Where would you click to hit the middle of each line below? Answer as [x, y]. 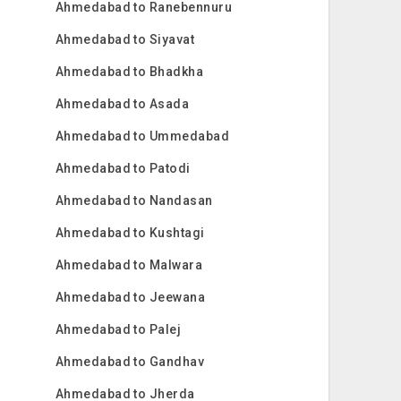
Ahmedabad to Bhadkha [129, 72]
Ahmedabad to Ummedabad [142, 136]
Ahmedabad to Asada [122, 104]
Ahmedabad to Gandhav [130, 362]
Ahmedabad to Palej [118, 329]
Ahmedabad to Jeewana [130, 297]
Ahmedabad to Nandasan [134, 200]
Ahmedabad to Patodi [123, 168]
